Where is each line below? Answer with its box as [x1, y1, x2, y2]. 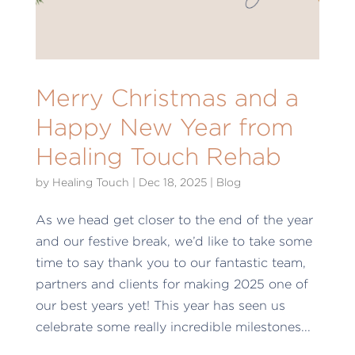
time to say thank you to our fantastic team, [35, 255, 306, 269]
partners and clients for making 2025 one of [35, 277, 308, 291]
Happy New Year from [35, 113, 294, 139]
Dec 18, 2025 [138, 175, 207, 188]
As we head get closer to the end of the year [35, 212, 313, 227]
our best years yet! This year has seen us [35, 298, 285, 312]
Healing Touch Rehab [35, 143, 281, 169]
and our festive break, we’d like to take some [35, 234, 312, 248]
